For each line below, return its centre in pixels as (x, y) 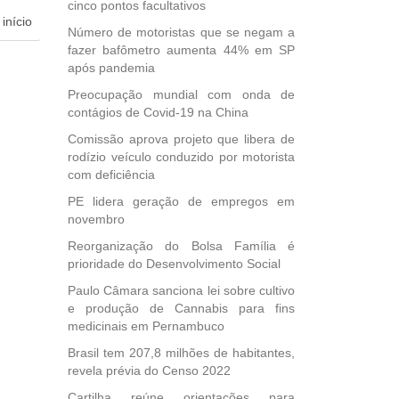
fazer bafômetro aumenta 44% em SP (181, 50)
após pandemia (111, 68)
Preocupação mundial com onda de (181, 94)
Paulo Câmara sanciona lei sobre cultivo (181, 290)
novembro (96, 219)
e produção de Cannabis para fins (181, 308)
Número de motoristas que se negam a (181, 32)
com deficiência (111, 175)
